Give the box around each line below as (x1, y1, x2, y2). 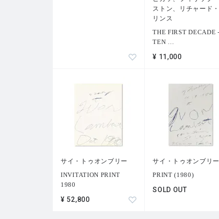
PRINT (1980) (153, 171, 194, 179)
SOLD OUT (153, 186, 187, 194)
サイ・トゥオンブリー (61, 157, 128, 165)
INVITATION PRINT (61, 171, 121, 179)
